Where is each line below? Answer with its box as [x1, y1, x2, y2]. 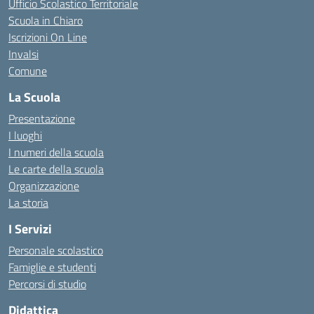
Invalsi [8, 46, 39, 62]
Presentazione [8, 110, 75, 127]
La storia [8, 194, 48, 211]
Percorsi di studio [8, 275, 86, 292]
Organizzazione [8, 177, 79, 194]
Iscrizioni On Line [8, 29, 87, 46]
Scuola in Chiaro [8, 12, 83, 29]
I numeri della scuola [8, 144, 104, 161]
